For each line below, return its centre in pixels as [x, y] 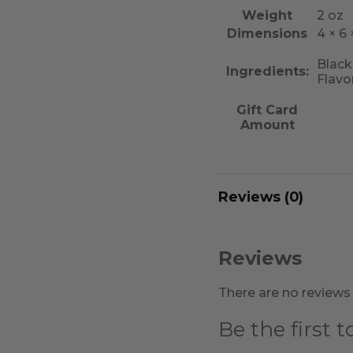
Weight [268, 15]
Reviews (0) [261, 196]
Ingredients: [267, 71]
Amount [267, 124]
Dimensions [268, 33]
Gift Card [268, 110]
